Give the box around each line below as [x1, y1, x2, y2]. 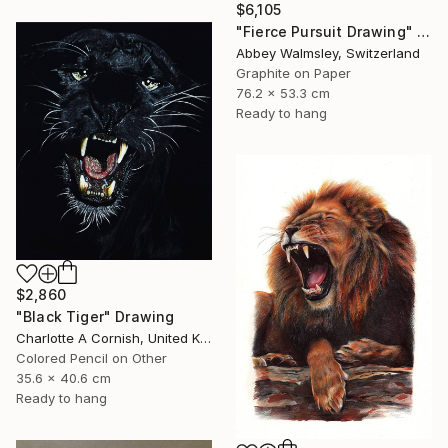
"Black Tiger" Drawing [16, 307, 175, 325]
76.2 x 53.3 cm [236, 84, 330, 101]
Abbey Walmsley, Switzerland [236, 44, 420, 61]
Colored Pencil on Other [16, 349, 167, 366]
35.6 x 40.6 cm [16, 369, 111, 386]
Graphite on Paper [236, 64, 351, 81]
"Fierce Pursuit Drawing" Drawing [417, 22, 431, 40]
